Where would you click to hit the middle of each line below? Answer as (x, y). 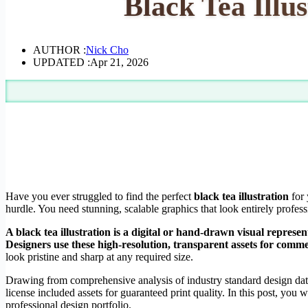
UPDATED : (62, 62)
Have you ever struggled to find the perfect (100, 196)
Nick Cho (107, 49)
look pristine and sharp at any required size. (99, 256)
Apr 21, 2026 (119, 62)
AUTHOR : (59, 49)
